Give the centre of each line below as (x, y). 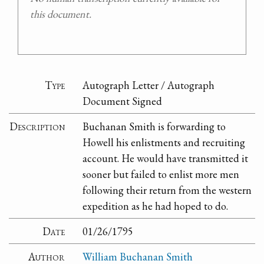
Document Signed (123, 101)
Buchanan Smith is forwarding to (154, 126)
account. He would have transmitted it (166, 158)
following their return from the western (167, 190)
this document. (61, 14)
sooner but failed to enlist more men (161, 174)
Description (37, 126)
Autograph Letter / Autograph (149, 85)
